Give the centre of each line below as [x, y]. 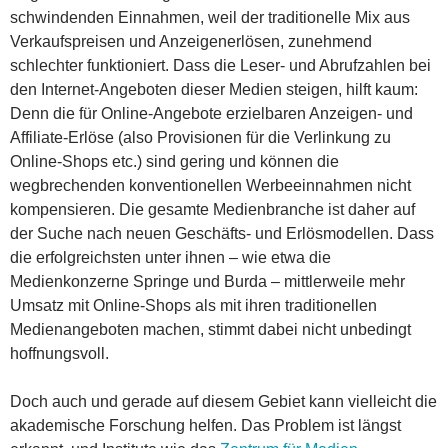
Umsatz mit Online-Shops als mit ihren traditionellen [193, 305]
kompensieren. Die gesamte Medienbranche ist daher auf [212, 209]
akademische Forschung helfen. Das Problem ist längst [205, 425]
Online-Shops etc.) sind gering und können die [174, 161]
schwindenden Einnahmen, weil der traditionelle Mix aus [210, 17]
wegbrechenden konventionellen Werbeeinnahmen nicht [210, 185]
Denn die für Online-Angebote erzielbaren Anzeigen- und [211, 113]
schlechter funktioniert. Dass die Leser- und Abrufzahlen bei [220, 65]
